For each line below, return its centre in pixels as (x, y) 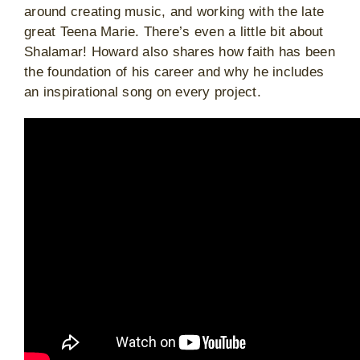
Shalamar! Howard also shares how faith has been (180, 52)
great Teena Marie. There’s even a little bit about (174, 32)
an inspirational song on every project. (143, 92)
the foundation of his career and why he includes (174, 72)
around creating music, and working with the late (174, 12)
